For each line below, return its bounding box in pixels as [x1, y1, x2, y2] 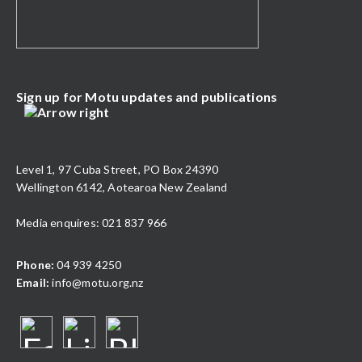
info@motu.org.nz [52, 275, 144, 289]
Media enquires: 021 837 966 [16, 215, 167, 229]
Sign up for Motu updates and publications [16, 88, 278, 104]
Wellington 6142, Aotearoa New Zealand [16, 179, 228, 194]
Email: [16, 275, 53, 289]
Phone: [16, 257, 55, 271]
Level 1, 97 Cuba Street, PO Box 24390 [16, 162, 219, 176]
